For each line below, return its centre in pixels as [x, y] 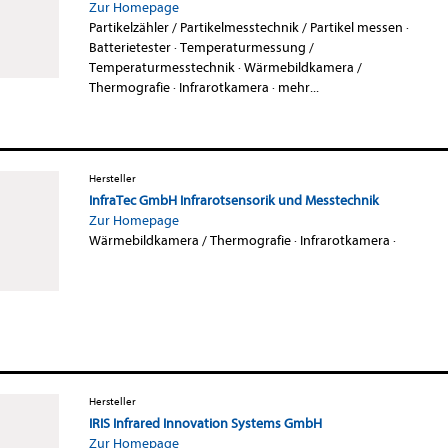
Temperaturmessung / [246, 47]
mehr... [298, 87]
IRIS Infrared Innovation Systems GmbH [205, 423]
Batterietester [129, 47]
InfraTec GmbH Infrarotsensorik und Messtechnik [233, 200]
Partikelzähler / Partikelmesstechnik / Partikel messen [245, 27]
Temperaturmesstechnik [161, 67]
